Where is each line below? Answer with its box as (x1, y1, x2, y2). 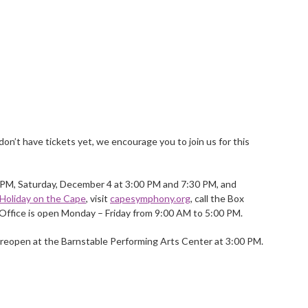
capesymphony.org (110, 192, 190, 204)
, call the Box (190, 192, 244, 204)
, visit (86, 192, 110, 204)
